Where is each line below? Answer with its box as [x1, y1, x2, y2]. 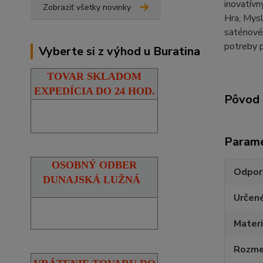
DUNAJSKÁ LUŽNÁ [42, 173, 140, 186]
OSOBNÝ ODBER [52, 159, 137, 171]
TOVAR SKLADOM [47, 70, 141, 82]
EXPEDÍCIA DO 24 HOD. [33, 85, 155, 97]
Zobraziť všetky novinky [43, 1, 131, 13]
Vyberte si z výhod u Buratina [39, 43, 200, 59]
